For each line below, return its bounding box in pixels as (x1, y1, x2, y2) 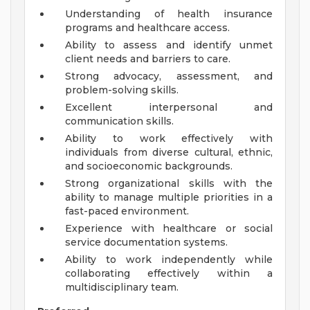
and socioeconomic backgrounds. (65, 160, 232, 173)
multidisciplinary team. (65, 281, 179, 294)
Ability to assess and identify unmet (65, 39, 273, 52)
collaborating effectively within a (65, 267, 273, 280)
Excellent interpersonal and (65, 101, 273, 114)
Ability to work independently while (65, 253, 273, 266)
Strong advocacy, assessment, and (65, 70, 273, 83)
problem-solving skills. (65, 84, 179, 97)
